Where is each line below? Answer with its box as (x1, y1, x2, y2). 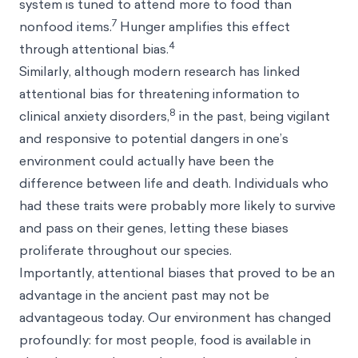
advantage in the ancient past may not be (19, 286, 269, 304)
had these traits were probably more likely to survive (19, 197, 336, 214)
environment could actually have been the (19, 152, 274, 169)
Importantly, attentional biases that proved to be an (19, 264, 335, 281)
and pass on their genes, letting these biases (19, 219, 288, 237)
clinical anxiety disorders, (19, 107, 169, 125)
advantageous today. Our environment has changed (19, 308, 332, 326)
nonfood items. (19, 18, 112, 35)
